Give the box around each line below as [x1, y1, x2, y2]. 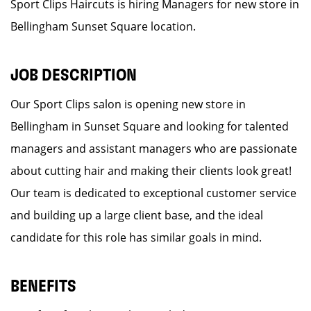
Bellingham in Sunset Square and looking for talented [10, 119, 289, 134]
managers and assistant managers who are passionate [10, 141, 297, 156]
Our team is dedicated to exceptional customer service [10, 185, 296, 201]
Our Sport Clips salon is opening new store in [10, 96, 246, 112]
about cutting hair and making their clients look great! [10, 163, 292, 178]
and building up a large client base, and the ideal [10, 208, 263, 223]
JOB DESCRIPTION [10, 67, 137, 84]
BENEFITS [10, 278, 76, 295]
